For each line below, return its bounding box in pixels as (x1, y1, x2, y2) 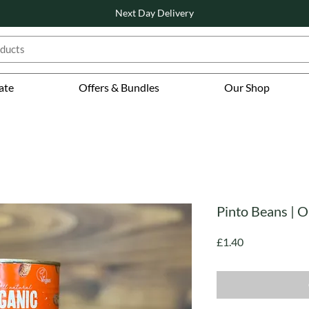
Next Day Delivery (114, 7, 194, 19)
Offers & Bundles (79, 81, 160, 94)
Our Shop (223, 81, 270, 94)
